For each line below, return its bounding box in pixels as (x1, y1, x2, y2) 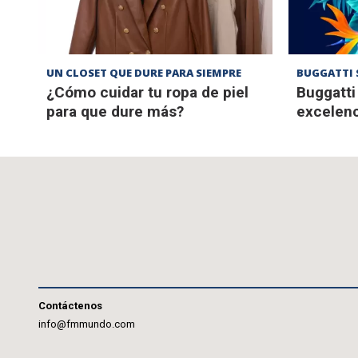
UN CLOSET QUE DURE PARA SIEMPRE (46, 66, 241, 81)
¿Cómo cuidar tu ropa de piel (46, 83, 249, 102)
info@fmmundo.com (38, 318, 135, 331)
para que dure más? (46, 102, 184, 121)
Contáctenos (38, 300, 102, 312)
